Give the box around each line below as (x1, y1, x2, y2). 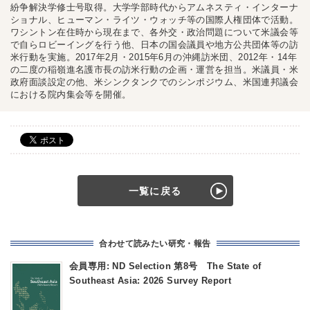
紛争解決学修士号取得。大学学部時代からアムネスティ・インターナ (10, 2, 299, 12)
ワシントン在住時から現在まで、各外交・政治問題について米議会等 (10, 27, 299, 37)
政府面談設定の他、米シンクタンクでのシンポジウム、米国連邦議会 (10, 77, 299, 87)
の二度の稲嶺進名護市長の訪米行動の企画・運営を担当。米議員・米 (10, 64, 299, 75)
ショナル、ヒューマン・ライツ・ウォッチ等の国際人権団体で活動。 (10, 15, 299, 25)
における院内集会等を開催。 (10, 89, 131, 100)
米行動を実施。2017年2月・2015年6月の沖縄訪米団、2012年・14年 (10, 52, 297, 62)
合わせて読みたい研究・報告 (99, 239, 211, 249)
